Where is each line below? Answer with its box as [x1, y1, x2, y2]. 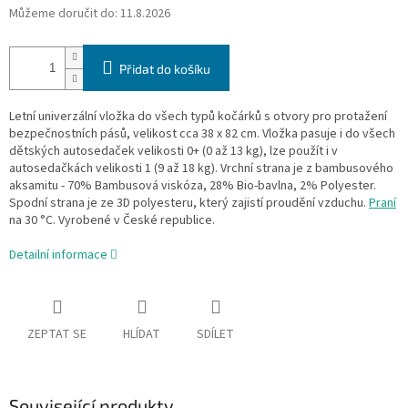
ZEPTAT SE [27, 325, 87, 344]
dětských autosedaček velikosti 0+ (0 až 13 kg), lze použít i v [9, 142, 338, 161]
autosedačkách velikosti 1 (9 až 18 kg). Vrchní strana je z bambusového [9, 159, 393, 178]
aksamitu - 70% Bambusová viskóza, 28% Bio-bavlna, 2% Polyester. [9, 177, 376, 196]
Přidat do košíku [119, 61, 210, 77]
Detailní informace [9, 246, 107, 265]
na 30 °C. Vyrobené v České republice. [9, 211, 215, 230]
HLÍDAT [123, 325, 160, 344]
